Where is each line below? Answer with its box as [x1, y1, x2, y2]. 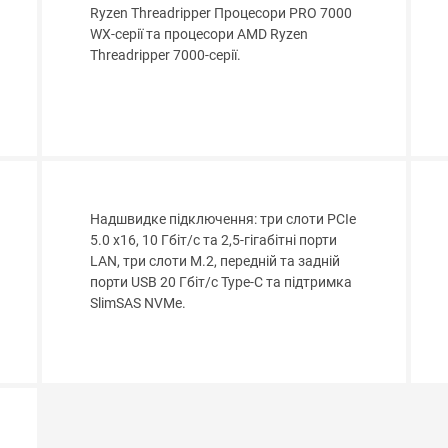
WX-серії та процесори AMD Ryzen [90, 26, 309, 44]
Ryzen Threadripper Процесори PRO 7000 [90, 5, 353, 23]
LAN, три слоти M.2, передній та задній [90, 253, 341, 271]
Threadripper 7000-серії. [90, 47, 242, 65]
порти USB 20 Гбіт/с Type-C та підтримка [90, 274, 353, 292]
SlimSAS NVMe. [90, 295, 187, 313]
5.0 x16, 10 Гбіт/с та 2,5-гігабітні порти [90, 232, 338, 250]
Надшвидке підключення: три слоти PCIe [90, 211, 357, 229]
